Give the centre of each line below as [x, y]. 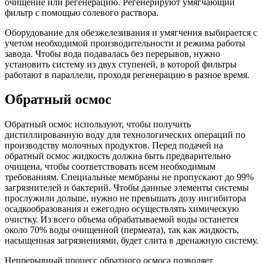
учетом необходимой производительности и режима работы [125, 43]
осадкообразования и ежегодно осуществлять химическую [122, 209]
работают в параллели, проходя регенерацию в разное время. [127, 75]
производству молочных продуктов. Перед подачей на [114, 146]
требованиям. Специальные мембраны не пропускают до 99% [129, 177]
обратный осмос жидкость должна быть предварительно [118, 156]
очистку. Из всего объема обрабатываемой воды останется [122, 220]
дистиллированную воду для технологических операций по [125, 135]
